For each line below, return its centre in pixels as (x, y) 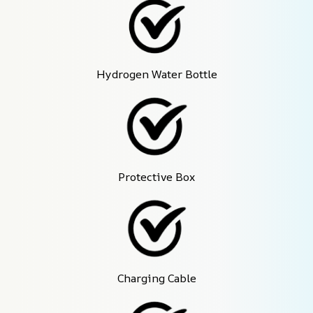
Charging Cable (156, 278)
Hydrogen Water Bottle (156, 74)
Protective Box (156, 177)
